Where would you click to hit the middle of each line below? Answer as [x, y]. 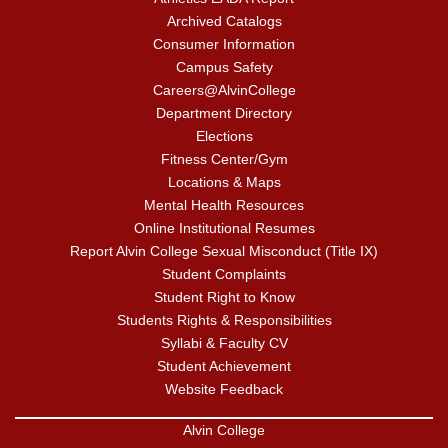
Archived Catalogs [224, 21]
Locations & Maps [224, 182]
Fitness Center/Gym [224, 159]
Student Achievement [224, 366]
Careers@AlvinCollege [224, 90]
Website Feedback [224, 389]
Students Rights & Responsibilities [224, 320]
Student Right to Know [224, 297]
